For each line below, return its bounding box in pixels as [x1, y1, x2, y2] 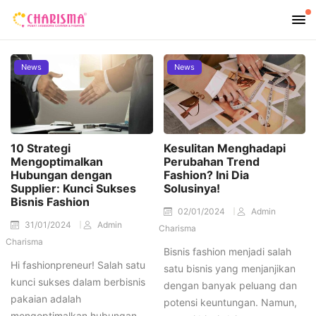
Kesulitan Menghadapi [163, 141, 286, 156]
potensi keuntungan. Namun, [163, 296, 297, 309]
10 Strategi [11, 141, 71, 156]
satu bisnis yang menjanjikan [163, 262, 296, 275]
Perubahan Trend [163, 154, 260, 169]
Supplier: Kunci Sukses [11, 181, 136, 196]
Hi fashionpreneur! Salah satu [11, 259, 145, 272]
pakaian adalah [11, 293, 81, 305]
